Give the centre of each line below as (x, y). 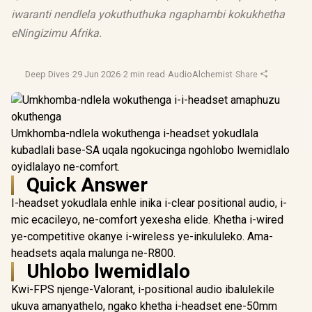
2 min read (144, 74)
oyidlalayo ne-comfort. (65, 167)
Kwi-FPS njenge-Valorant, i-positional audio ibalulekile (143, 289)
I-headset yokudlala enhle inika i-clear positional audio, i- (149, 203)
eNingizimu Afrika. (56, 33)
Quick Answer (87, 185)
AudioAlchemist (200, 74)
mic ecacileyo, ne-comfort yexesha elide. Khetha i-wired (147, 220)
